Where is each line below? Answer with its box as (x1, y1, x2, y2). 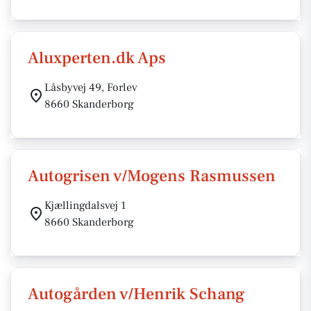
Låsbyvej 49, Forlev (44, 81, 137, 94)
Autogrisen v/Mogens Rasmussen (28, 165, 276, 187)
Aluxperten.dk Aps (28, 47, 166, 69)
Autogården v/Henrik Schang (28, 283, 245, 305)
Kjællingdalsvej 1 (44, 199, 126, 212)
